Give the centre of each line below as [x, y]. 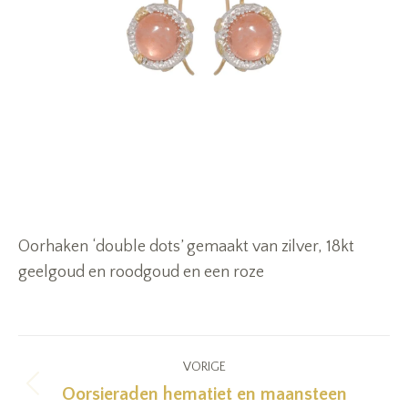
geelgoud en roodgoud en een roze [141, 272]
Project [62, 355]
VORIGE [204, 367]
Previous [234, 396]
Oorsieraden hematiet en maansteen [204, 394]
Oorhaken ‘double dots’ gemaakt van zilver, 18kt [186, 247]
